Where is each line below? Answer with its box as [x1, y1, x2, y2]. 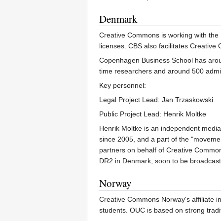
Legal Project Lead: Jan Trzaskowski [99, 95, 213, 104]
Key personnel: [99, 81, 146, 89]
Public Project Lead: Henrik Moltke [99, 110, 206, 118]
